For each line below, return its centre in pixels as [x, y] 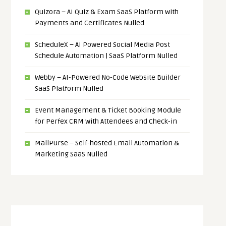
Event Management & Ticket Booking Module [108, 110]
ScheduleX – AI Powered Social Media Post [103, 45]
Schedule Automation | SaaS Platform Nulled [106, 56]
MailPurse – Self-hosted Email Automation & [107, 143]
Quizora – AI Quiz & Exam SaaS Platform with [107, 12]
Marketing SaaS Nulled [71, 154]
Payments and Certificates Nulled [90, 23]
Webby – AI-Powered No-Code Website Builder [108, 77]
